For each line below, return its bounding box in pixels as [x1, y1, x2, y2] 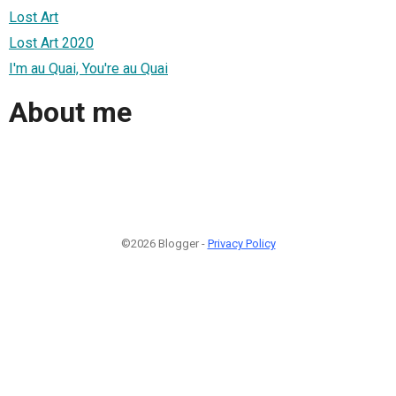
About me [9, 95, 132, 130]
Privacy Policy [207, 236, 276, 250]
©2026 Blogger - [120, 236, 208, 250]
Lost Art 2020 [9, 34, 94, 51]
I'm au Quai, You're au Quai [9, 59, 168, 77]
